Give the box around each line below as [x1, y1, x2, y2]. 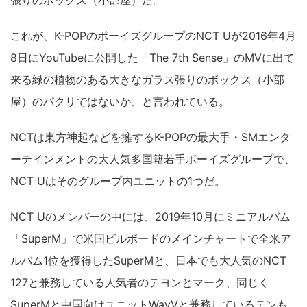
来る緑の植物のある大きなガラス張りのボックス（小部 [10, 73, 284, 86]
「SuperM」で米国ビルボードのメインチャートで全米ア [10, 232, 291, 245]
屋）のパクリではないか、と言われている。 [10, 95, 230, 108]
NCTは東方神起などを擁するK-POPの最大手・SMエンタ [10, 130, 291, 144]
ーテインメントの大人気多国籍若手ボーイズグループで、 [10, 152, 295, 166]
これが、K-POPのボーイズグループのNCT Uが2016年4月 [10, 29, 296, 42]
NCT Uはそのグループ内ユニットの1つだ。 [10, 174, 225, 188]
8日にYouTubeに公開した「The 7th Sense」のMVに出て [10, 51, 295, 64]
